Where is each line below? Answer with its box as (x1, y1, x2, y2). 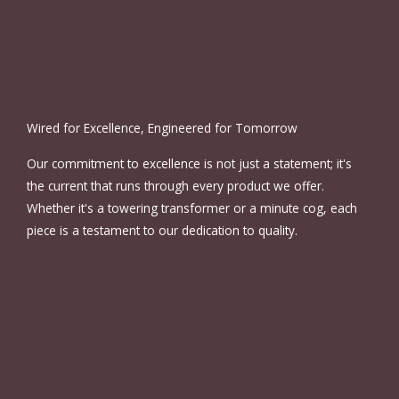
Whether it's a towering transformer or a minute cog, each (27, 199, 357, 216)
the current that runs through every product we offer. (27, 176, 324, 194)
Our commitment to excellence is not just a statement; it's (27, 154, 352, 172)
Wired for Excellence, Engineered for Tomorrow (27, 118, 297, 136)
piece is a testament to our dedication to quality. (27, 221, 297, 239)
